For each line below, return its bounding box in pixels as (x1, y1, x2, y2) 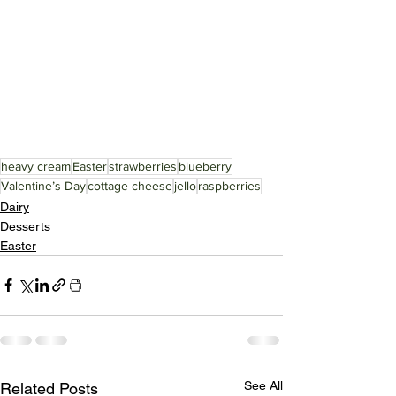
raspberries (198, 178, 261, 193)
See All (244, 377, 283, 392)
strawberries (109, 158, 177, 173)
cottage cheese (88, 178, 172, 193)
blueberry (179, 158, 232, 173)
